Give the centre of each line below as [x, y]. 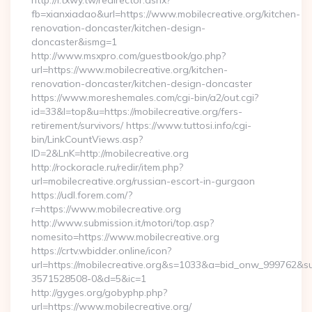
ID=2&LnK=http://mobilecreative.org [110, 153]
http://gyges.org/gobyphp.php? [99, 292]
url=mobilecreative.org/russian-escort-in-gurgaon [143, 181]
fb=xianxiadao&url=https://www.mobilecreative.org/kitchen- [166, 14]
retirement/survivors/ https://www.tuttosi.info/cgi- [141, 125]
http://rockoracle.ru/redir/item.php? [107, 167]
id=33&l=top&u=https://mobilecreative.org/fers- [137, 111]
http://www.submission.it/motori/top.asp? [123, 223]
